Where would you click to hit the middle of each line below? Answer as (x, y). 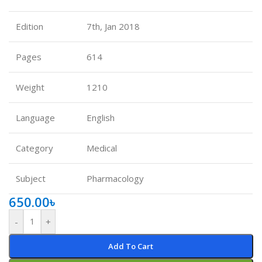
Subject (31, 179)
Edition (30, 27)
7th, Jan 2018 (113, 27)
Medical (102, 148)
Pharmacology (115, 179)
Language (35, 118)
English (101, 118)
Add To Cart (131, 247)
